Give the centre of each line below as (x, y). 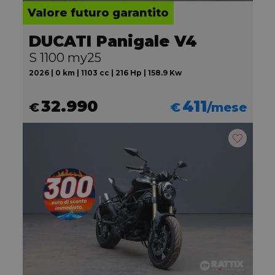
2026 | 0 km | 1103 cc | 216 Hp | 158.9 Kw (105, 73)
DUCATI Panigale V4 (113, 41)
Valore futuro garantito (98, 13)
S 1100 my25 (65, 58)
